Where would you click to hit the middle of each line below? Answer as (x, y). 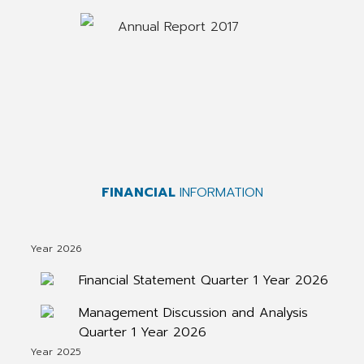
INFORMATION (221, 193)
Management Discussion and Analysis (193, 313)
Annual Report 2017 (178, 27)
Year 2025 (55, 352)
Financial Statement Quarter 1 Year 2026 (203, 280)
